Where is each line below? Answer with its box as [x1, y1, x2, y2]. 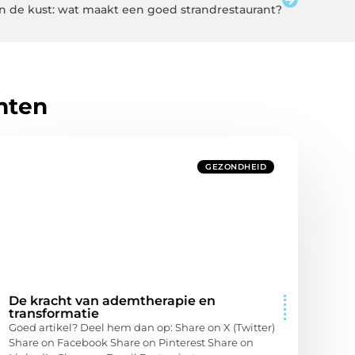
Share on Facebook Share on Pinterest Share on [9, 335, 254, 349]
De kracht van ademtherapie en [9, 292, 216, 308]
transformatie [9, 305, 99, 321]
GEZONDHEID [205, 161, 266, 172]
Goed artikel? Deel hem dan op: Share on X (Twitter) [9, 320, 275, 334]
